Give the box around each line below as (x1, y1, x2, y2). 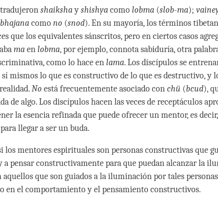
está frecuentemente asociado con (42, 84, 167, 94)
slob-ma (160, 5, 188, 16)
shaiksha (40, 5, 73, 16)
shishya (81, 5, 108, 16)
